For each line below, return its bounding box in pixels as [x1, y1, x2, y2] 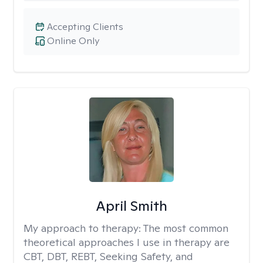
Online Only [47, 35, 99, 47]
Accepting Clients [47, 21, 123, 33]
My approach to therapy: [23, 221, 143, 235]
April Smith [95, 197, 167, 215]
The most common [143, 221, 228, 235]
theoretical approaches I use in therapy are [23, 235, 230, 249]
